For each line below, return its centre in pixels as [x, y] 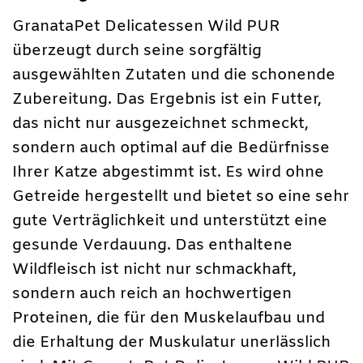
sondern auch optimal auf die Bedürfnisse [171, 149]
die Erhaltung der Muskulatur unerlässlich [171, 343]
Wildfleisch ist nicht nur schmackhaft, [154, 270]
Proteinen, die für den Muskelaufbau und [169, 319]
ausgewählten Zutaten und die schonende [174, 76]
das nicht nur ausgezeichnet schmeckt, [160, 124]
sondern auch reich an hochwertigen [152, 295]
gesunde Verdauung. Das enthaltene [152, 246]
